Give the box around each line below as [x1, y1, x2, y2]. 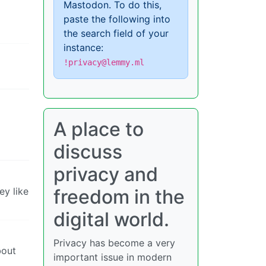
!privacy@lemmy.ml [64, 58, 144, 67]
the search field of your [64, 27, 169, 39]
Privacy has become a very [53, 237, 175, 249]
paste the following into [64, 13, 170, 25]
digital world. [53, 208, 169, 231]
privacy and [53, 163, 158, 186]
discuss [53, 140, 122, 163]
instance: [64, 42, 103, 53]
